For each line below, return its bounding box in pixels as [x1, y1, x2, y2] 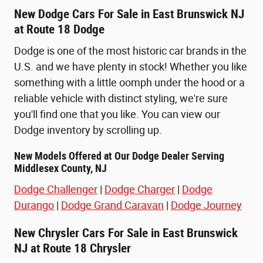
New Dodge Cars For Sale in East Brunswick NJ [14, 6, 244, 21]
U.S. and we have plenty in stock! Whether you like [14, 60, 247, 73]
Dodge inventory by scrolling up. [14, 124, 162, 137]
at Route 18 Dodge [14, 22, 104, 36]
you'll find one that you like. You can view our [14, 108, 220, 121]
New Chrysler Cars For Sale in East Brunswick [14, 225, 238, 240]
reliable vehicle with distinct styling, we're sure [14, 92, 228, 105]
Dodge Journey [171, 198, 242, 211]
